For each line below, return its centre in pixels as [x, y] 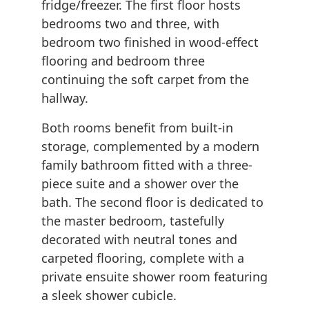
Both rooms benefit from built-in [137, 128]
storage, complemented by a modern [150, 147]
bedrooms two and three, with [130, 24]
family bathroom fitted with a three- [147, 165]
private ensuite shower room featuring [154, 277]
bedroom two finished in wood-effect [150, 42]
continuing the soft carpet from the [145, 80]
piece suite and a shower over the [140, 184]
